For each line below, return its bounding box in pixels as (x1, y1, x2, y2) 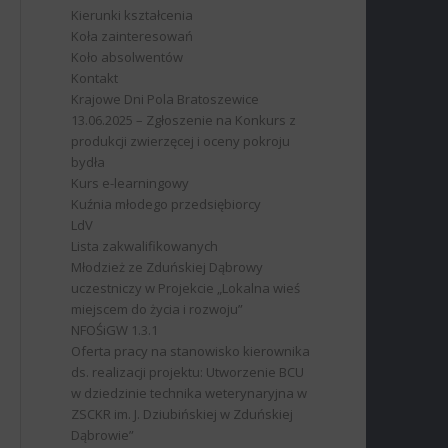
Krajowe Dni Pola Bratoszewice (71, 90, 260, 108)
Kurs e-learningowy (71, 174, 190, 192)
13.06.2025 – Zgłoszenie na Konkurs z (71, 111, 297, 129)
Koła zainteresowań (71, 27, 194, 45)
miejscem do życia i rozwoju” (71, 300, 244, 318)
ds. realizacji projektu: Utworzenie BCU (71, 363, 305, 381)
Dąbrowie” (71, 426, 135, 444)
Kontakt (71, 69, 119, 87)
